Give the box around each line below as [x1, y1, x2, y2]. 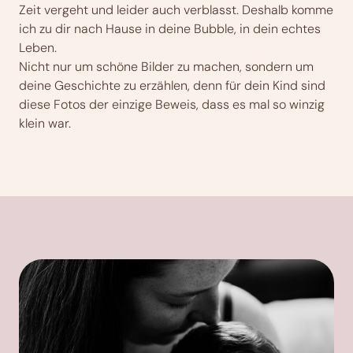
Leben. [19, 39, 57, 56]
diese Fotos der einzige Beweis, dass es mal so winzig [19, 95, 325, 113]
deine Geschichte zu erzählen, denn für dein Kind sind [19, 76, 325, 94]
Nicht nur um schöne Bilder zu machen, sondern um [19, 58, 314, 75]
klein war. [19, 114, 71, 132]
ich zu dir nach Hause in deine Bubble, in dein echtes [19, 20, 321, 37]
